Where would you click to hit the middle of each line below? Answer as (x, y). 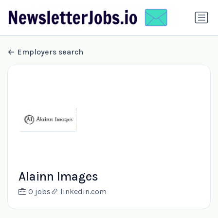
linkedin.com (83, 192)
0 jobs (39, 192)
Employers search (50, 52)
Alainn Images (58, 177)
